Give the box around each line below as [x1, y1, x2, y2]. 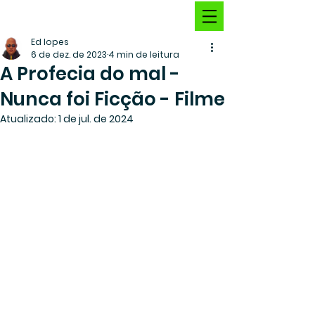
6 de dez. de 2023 [31, 49, 107, 60]
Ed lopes [31, 36, 69, 48]
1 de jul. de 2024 [58, 112, 134, 126]
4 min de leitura [108, 49, 179, 60]
